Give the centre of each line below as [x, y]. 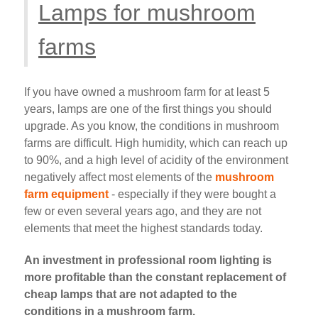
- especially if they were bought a [192, 194]
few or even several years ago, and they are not [143, 212]
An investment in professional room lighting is [148, 261]
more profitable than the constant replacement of [155, 278]
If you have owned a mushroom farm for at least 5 [147, 92]
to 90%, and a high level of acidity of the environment [156, 160]
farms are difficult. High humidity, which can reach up [156, 143]
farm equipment [66, 194]
